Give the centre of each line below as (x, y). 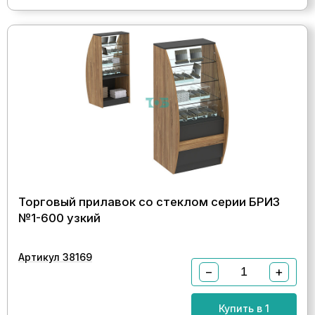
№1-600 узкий (59, 218)
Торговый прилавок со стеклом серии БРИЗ (149, 201)
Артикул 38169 (55, 257)
